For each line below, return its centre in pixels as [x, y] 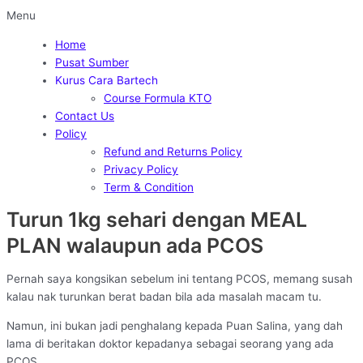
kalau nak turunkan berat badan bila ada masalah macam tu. [164, 297]
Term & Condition [149, 187]
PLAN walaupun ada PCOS [135, 246]
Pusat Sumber [92, 62]
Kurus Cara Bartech [107, 80]
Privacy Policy [141, 169]
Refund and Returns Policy [173, 151]
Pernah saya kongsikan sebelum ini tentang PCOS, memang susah [179, 279]
